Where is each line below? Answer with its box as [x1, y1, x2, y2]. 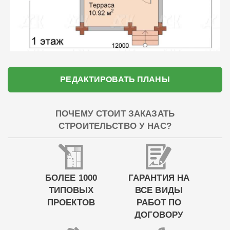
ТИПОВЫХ [48, 184, 94, 197]
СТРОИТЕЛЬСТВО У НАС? [59, 119, 171, 132]
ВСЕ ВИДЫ [135, 184, 183, 197]
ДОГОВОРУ [134, 208, 184, 221]
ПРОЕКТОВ [47, 196, 95, 209]
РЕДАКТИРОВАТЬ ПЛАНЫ [60, 73, 170, 85]
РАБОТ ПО [136, 196, 182, 209]
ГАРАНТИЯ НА [128, 171, 190, 184]
